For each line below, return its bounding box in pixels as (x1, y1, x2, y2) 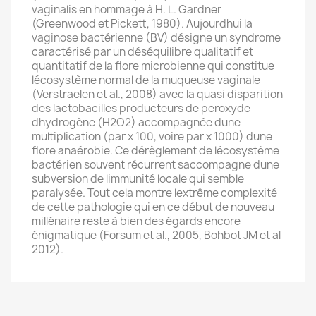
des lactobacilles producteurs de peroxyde (32, 101, 250, 116)
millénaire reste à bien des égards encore (32, 214, 241, 229)
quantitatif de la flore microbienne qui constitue (32, 59, 274, 73)
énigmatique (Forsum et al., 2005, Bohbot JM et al (32, 228, 281, 243)
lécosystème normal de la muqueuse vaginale (32, 73, 260, 87)
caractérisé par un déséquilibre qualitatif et (32, 44, 253, 59)
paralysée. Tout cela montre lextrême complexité (32, 186, 277, 200)
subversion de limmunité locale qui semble (32, 171, 244, 186)
